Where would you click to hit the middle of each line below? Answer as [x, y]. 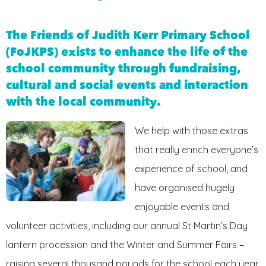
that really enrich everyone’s [197, 150]
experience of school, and [191, 169]
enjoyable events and [182, 207]
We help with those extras [192, 131]
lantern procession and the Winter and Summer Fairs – [125, 245]
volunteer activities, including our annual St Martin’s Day [127, 226]
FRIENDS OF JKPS [46, 18]
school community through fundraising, [123, 68]
